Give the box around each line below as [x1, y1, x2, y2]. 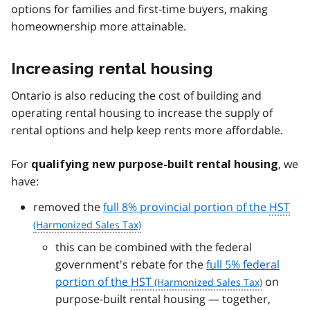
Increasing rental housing [11, 59, 213, 78]
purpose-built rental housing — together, [55, 291, 271, 307]
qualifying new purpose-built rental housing [31, 158, 278, 172]
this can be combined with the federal [55, 239, 252, 255]
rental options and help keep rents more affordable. [11, 122, 283, 138]
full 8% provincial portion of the [103, 199, 269, 215]
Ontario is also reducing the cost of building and [11, 88, 262, 104]
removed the [33, 199, 103, 215]
